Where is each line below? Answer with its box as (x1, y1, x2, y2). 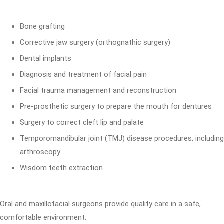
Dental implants (20, 54, 71, 63)
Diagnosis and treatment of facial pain (20, 70, 147, 79)
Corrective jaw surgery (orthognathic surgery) (20, 38, 170, 47)
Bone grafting (20, 22, 65, 31)
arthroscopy (20, 147, 60, 156)
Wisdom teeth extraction (20, 163, 103, 172)
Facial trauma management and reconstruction (20, 86, 176, 95)
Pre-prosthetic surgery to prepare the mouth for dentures (20, 102, 212, 111)
